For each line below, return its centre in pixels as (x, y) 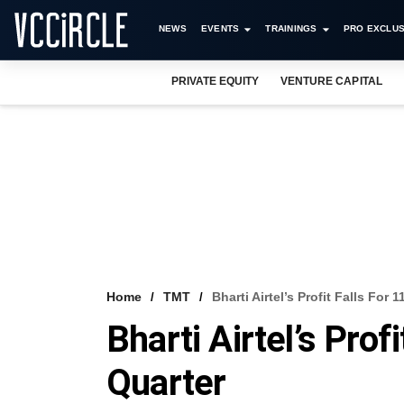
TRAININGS (291, 28)
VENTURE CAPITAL (331, 81)
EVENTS (220, 28)
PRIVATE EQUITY (216, 81)
